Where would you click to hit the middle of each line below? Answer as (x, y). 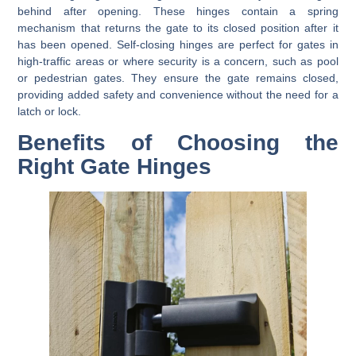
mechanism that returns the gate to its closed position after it (178, 27)
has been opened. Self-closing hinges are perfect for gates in (178, 44)
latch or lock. (50, 111)
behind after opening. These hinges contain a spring (178, 11)
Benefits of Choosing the (178, 143)
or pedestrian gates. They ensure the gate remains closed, (178, 77)
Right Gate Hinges (115, 167)
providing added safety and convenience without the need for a (178, 94)
